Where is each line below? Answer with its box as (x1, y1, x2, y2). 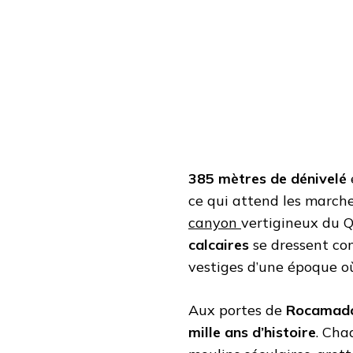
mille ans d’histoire (188, 322, 316, 341)
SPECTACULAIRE (132, 16, 210, 26)
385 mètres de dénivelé (188, 169, 347, 188)
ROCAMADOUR (132, 129, 201, 139)
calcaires (188, 235, 249, 254)
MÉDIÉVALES (132, 72, 191, 83)
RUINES (132, 58, 167, 69)
